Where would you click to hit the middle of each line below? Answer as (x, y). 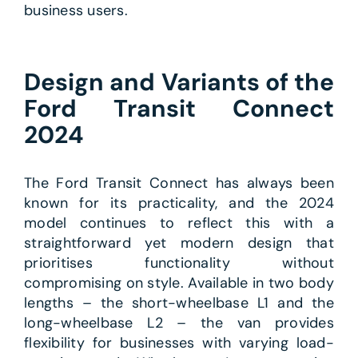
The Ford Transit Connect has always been (179, 183)
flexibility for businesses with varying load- (179, 343)
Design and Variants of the (179, 82)
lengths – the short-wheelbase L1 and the (179, 303)
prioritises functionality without (179, 263)
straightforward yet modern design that (179, 243)
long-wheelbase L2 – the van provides (179, 323)
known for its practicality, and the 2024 (179, 203)
